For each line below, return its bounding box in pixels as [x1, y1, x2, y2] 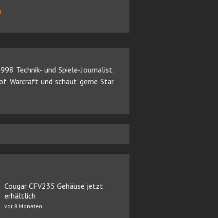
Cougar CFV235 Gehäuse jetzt [4, 181, 103, 191]
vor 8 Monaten [4, 202, 42, 210]
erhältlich [4, 190, 36, 200]
